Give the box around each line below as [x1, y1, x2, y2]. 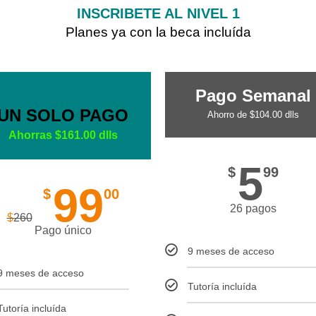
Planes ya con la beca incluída [65, 25, 251, 39]
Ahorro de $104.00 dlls [207, 109, 299, 120]
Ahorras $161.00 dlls [8, 129, 118, 141]
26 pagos [230, 202, 276, 214]
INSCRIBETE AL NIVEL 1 [76, 6, 240, 21]
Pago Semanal [195, 86, 311, 105]
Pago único [34, 224, 92, 236]
